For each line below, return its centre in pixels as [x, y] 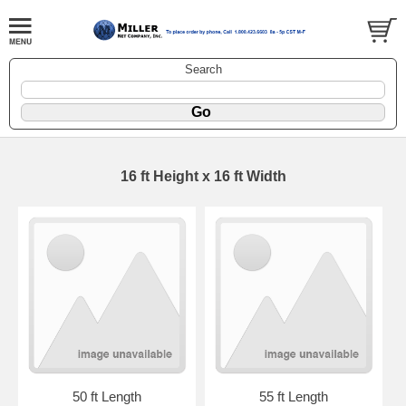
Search [203, 70]
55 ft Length [293, 396]
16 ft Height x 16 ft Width [203, 177]
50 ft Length [106, 396]
